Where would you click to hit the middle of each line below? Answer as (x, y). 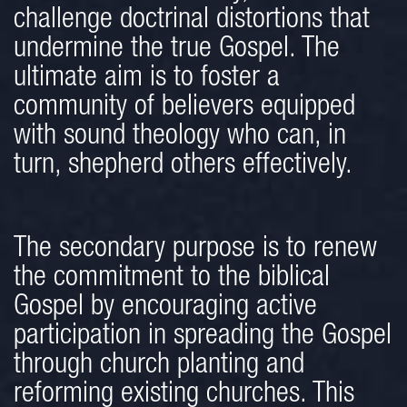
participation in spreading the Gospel (203, 338)
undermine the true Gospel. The (177, 50)
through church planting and (159, 367)
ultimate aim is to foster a (147, 79)
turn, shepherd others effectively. (183, 167)
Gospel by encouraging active (165, 308)
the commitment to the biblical (172, 279)
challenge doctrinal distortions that (192, 21)
